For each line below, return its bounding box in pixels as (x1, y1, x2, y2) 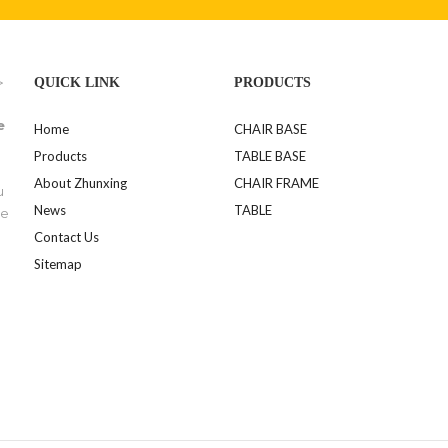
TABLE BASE (234, 148, 306, 164)
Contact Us (34, 229, 99, 245)
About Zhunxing (34, 175, 127, 191)
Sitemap (34, 256, 82, 272)
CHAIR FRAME (234, 175, 319, 191)
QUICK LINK (34, 75, 120, 90)
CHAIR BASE (234, 121, 307, 137)
